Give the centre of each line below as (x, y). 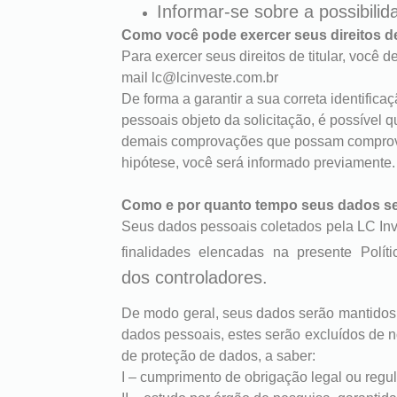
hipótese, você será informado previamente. (258, 162)
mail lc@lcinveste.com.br (200, 77)
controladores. (211, 277)
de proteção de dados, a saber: (218, 356)
